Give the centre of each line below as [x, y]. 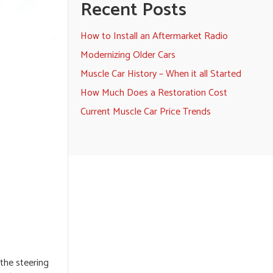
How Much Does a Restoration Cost [154, 93]
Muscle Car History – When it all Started [161, 74]
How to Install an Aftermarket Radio [154, 36]
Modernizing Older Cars [128, 55]
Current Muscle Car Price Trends [146, 112]
